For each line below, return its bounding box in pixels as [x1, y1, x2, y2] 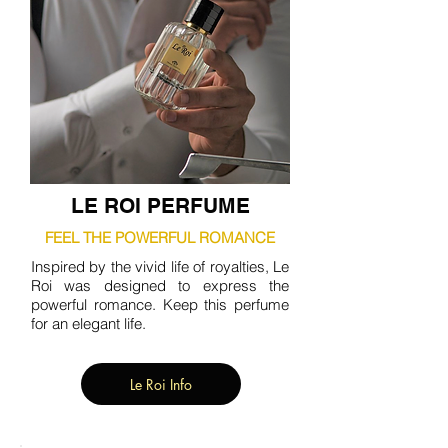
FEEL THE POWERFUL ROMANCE [45, 228, 275, 247]
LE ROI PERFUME [70, 193, 250, 218]
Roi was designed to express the [31, 276, 289, 295]
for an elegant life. [31, 314, 146, 333]
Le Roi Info [130, 374, 192, 394]
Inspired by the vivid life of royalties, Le [31, 257, 289, 276]
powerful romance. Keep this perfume [31, 295, 289, 314]
